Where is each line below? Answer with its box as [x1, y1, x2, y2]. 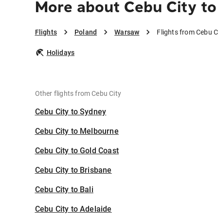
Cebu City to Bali [35, 185, 93, 195]
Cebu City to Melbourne [35, 127, 119, 136]
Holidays [46, 49, 75, 57]
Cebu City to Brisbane [35, 165, 112, 175]
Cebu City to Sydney [35, 107, 107, 117]
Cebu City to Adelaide [35, 204, 112, 214]
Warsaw [114, 28, 140, 36]
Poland [74, 28, 97, 36]
